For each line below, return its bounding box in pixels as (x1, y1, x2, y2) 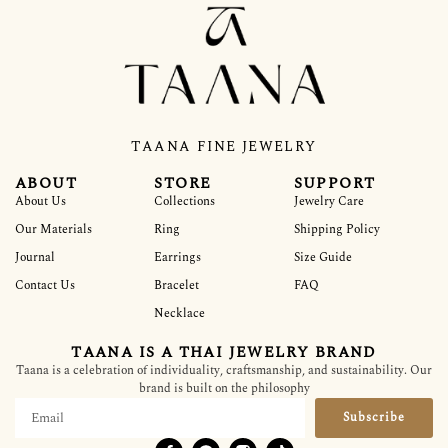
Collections (154, 192, 216, 212)
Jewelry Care (293, 192, 364, 212)
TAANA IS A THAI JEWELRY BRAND (71, 341, 377, 365)
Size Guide (293, 248, 352, 268)
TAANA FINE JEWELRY (131, 136, 317, 158)
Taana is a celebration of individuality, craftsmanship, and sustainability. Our (16, 361, 432, 381)
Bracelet (154, 276, 200, 296)
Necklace (154, 304, 206, 324)
